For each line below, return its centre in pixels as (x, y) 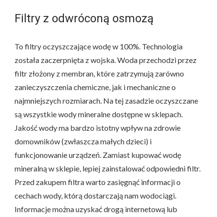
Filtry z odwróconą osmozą (84, 18)
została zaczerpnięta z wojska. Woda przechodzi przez (106, 60)
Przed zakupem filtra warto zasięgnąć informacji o (98, 182)
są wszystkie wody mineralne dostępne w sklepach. (99, 114)
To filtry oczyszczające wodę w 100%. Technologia (99, 46)
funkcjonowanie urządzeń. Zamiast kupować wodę (98, 155)
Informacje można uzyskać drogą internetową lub (96, 209)
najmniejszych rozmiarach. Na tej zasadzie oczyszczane (106, 100)
